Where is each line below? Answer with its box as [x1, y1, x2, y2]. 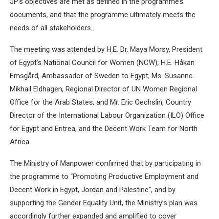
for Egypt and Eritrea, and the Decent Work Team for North [10, 124, 197, 133]
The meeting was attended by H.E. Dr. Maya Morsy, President [10, 44, 202, 54]
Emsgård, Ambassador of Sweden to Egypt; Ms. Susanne [10, 71, 193, 80]
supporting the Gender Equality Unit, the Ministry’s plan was [10, 198, 197, 207]
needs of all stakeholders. [10, 23, 92, 32]
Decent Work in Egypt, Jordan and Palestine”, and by [10, 185, 175, 194]
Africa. [10, 137, 31, 146]
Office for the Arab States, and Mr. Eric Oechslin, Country [10, 97, 191, 107]
